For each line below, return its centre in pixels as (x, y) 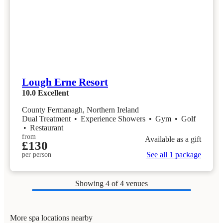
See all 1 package (174, 155)
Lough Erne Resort (65, 82)
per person (37, 155)
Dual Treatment (47, 119)
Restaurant (47, 128)
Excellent (53, 93)
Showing (90, 184)
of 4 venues (130, 184)
